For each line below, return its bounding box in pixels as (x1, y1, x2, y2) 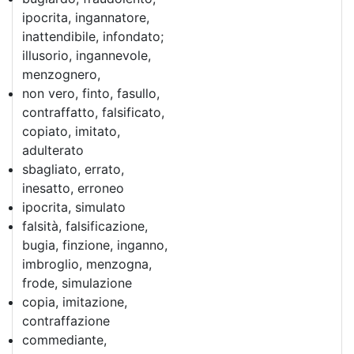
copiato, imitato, (22, 123, 120, 139)
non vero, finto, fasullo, (22, 85, 160, 101)
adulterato (22, 142, 84, 158)
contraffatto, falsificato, (22, 104, 164, 120)
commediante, (22, 332, 107, 348)
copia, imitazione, (22, 294, 127, 310)
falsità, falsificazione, (22, 218, 148, 234)
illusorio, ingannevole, (22, 47, 151, 63)
